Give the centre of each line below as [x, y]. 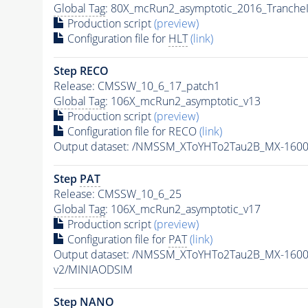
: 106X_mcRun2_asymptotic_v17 [183, 209]
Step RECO [81, 70]
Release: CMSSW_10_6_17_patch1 [136, 86]
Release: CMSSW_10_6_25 [117, 194]
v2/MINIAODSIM [93, 269]
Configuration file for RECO [132, 131]
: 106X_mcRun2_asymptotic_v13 [183, 101]
